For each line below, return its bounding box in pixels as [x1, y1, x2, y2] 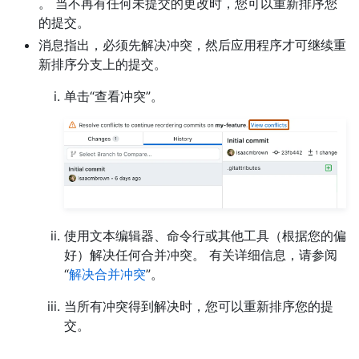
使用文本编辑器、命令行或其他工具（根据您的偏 [64, 228, 346, 244]
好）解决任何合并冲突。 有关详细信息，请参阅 [64, 247, 337, 264]
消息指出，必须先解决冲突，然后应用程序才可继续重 [38, 37, 346, 54]
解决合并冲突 [69, 266, 146, 283]
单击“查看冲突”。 [64, 88, 163, 105]
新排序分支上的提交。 [38, 56, 167, 73]
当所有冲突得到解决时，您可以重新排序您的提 [64, 298, 333, 315]
